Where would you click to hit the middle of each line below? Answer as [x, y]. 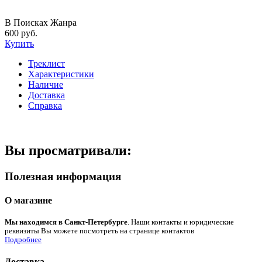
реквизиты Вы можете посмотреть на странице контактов [99, 231]
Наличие [46, 84]
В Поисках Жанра [41, 22]
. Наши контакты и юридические [181, 223]
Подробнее [23, 240]
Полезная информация [63, 176]
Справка [45, 105]
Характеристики [61, 74]
